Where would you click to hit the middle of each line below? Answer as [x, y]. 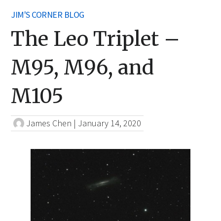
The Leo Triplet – [96, 38]
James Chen [49, 123]
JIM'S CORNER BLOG [48, 15]
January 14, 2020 [110, 123]
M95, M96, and [83, 67]
